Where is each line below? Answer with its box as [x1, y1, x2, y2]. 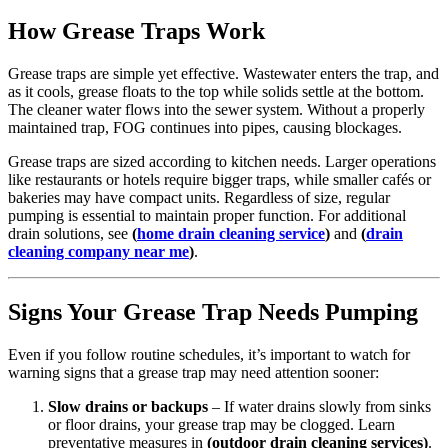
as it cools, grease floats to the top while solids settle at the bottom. [8, 83, 424, 101]
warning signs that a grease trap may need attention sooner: [8, 364, 379, 382]
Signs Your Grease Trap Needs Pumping [8, 299, 418, 326]
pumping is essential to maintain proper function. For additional [8, 207, 406, 225]
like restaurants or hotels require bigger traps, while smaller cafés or [8, 171, 431, 189]
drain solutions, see [8, 225, 132, 243]
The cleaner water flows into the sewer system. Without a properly [8, 101, 425, 119]
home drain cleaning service [137, 225, 325, 243]
